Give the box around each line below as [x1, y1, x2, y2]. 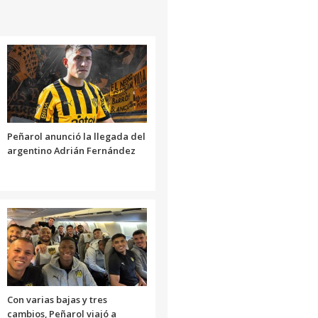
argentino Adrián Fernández [6, 144, 136, 158]
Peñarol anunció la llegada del [6, 130, 146, 143]
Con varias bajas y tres [6, 293, 107, 307]
